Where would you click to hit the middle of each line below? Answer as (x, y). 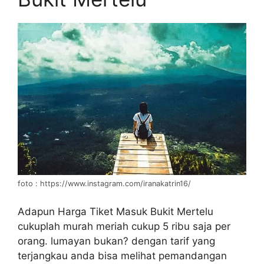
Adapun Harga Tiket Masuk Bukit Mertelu (115, 211)
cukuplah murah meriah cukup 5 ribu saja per (124, 226)
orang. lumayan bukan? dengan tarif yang (116, 241)
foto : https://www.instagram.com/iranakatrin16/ (104, 184)
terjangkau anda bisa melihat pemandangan (122, 255)
